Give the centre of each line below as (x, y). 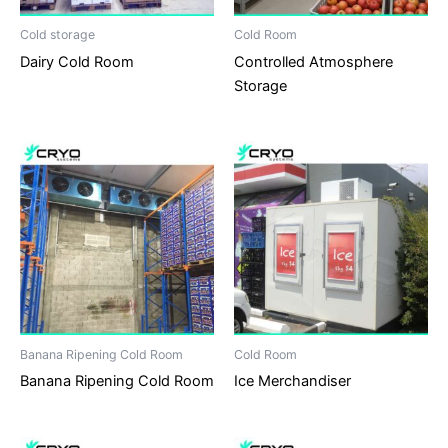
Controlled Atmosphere (313, 61)
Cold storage (57, 35)
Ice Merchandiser (292, 381)
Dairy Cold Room (77, 61)
